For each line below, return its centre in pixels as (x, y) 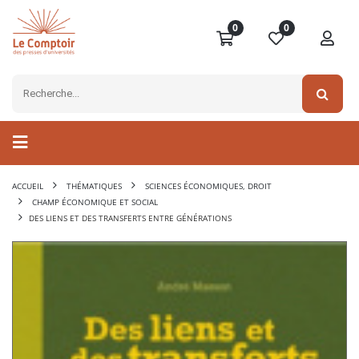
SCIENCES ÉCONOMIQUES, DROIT (208, 186)
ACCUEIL (28, 186)
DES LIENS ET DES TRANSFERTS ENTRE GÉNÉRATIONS (130, 218)
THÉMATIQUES (94, 186)
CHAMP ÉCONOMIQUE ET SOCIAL (95, 202)
